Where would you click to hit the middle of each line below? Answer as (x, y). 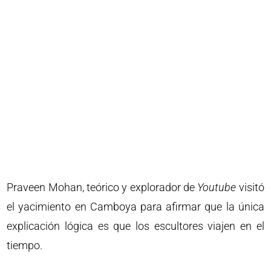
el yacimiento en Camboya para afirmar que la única (135, 207)
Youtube (217, 188)
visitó (250, 188)
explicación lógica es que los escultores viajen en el (135, 226)
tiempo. (25, 246)
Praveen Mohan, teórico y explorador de (102, 188)
